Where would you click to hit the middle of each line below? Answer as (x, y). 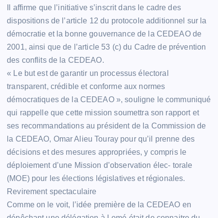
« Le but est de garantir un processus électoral (88, 73)
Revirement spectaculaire (52, 191)
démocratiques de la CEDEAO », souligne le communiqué (109, 99)
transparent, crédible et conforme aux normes (86, 86)
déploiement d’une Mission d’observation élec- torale (100, 165)
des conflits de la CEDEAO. (55, 60)
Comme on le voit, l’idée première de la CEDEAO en (99, 204)
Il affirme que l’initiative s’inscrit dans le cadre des (94, 7)
